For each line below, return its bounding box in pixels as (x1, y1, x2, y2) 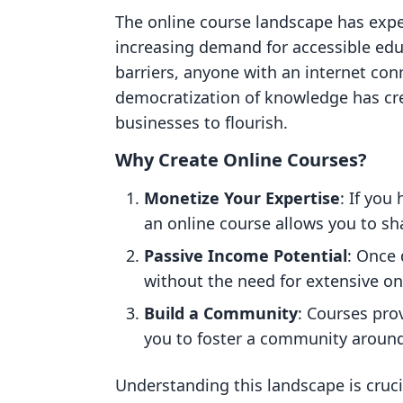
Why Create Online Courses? (115, 148, 367, 172)
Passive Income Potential (144, 245, 347, 266)
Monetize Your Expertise (144, 187, 340, 209)
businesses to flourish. (115, 112, 288, 133)
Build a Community (144, 302, 298, 324)
